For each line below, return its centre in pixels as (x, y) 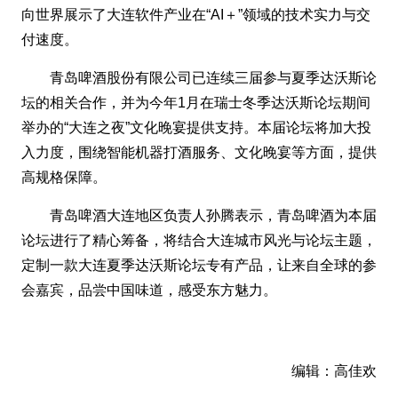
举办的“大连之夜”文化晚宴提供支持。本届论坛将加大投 (196, 127)
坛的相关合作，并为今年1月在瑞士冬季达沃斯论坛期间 (196, 102)
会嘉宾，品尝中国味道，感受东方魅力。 (149, 290)
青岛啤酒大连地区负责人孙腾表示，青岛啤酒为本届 (213, 215)
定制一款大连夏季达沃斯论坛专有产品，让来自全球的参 (199, 265)
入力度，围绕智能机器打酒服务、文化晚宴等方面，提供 (199, 152)
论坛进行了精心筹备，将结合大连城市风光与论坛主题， (199, 240)
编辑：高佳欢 (334, 370)
